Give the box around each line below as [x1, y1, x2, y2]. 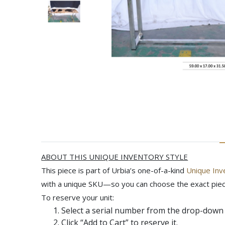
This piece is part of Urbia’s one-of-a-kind [41, 165, 187, 176]
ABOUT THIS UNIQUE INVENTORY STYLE [41, 152, 188, 162]
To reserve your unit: [41, 192, 115, 203]
